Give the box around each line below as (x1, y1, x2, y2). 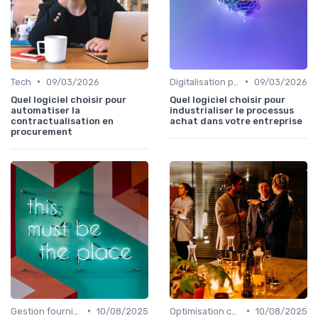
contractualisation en (11, 115, 114, 126)
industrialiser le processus (170, 104, 294, 116)
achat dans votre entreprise (170, 115, 302, 126)
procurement (11, 126, 72, 137)
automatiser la (11, 104, 80, 116)
